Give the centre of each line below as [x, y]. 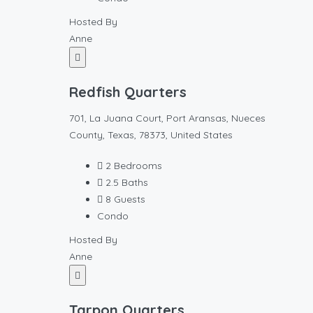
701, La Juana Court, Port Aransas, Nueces [167, 118]
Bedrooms [138, 166]
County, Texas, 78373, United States [151, 135]
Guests [130, 199]
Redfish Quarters [128, 92]
